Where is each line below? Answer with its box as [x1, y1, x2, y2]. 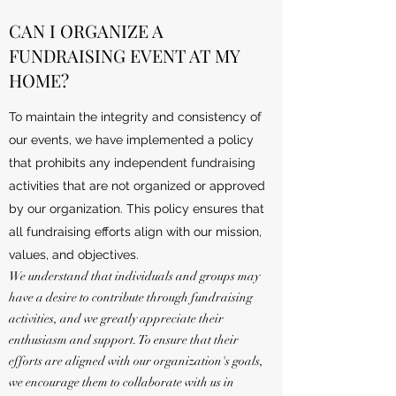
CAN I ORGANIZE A [9, 19, 164, 43]
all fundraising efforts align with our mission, [9, 225, 262, 240]
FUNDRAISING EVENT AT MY [9, 43, 240, 68]
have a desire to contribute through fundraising [9, 290, 253, 306]
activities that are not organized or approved [9, 179, 265, 194]
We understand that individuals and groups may [9, 269, 260, 285]
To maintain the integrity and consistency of [9, 110, 262, 125]
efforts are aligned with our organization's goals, [9, 354, 263, 369]
